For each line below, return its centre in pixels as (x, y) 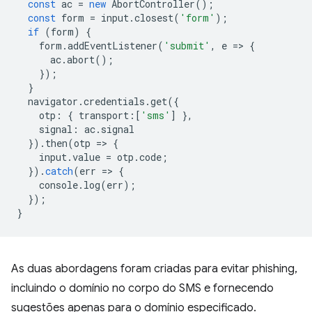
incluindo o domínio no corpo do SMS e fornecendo (142, 289)
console (58, 185)
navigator (53, 102)
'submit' (187, 46)
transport (104, 116)
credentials (114, 102)
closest (154, 18)
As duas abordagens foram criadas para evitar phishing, (154, 269)
